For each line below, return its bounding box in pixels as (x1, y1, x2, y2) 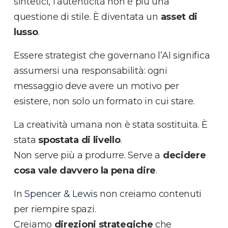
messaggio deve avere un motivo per (14, 80, 179, 92)
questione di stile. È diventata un (14, 11, 161, 23)
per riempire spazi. (14, 204, 96, 215)
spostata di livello (38, 134, 121, 146)
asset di (160, 11, 198, 23)
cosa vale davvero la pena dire (14, 165, 156, 177)
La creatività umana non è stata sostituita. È (14, 119, 208, 131)
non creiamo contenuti (97, 188, 202, 200)
